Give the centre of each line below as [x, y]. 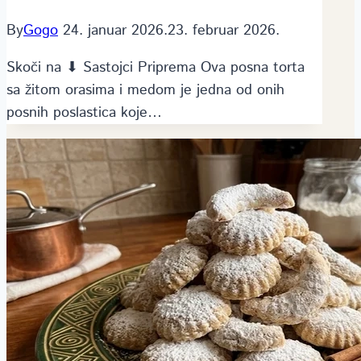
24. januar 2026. [115, 30]
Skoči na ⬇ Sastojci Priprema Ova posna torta [156, 67]
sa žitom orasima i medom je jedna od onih [145, 90]
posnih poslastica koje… [84, 112]
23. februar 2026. [224, 30]
